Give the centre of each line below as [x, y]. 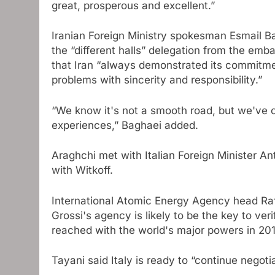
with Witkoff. [82, 170]
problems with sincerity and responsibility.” [157, 80]
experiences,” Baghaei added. [125, 125]
